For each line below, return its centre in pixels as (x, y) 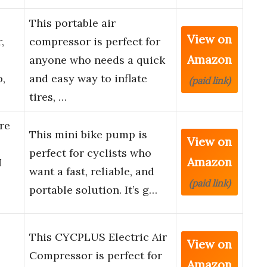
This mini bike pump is (88, 135)
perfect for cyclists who (90, 153)
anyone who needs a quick (97, 60)
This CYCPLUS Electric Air (98, 237)
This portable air (72, 23)
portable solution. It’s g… (93, 190)
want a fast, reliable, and (92, 172)
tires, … (48, 97)
